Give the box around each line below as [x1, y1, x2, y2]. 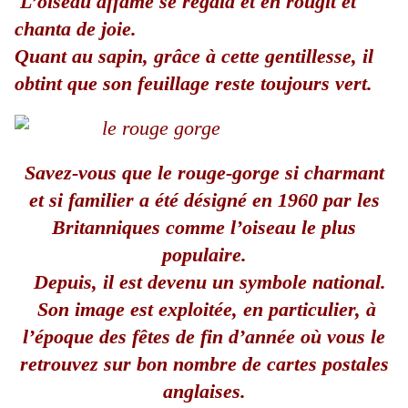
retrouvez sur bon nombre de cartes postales [19, 352, 389, 376]
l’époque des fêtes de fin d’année [23, 325, 301, 349]
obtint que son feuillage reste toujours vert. [15, 72, 372, 96]
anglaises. [162, 380, 246, 403]
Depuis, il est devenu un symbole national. [33, 270, 386, 294]
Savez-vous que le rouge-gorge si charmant [24, 161, 384, 185]
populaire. [161, 243, 247, 267]
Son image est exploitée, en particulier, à [37, 298, 376, 321]
